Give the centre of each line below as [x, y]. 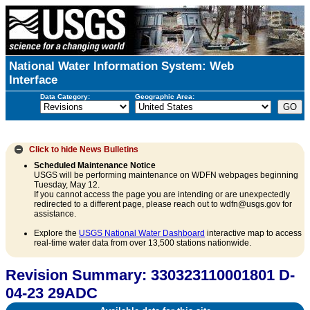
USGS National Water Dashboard [142, 234]
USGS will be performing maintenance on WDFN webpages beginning [166, 175]
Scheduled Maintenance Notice [95, 166]
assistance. [55, 214]
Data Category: [65, 96]
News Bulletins [109, 149]
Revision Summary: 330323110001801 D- [150, 275]
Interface [33, 80]
